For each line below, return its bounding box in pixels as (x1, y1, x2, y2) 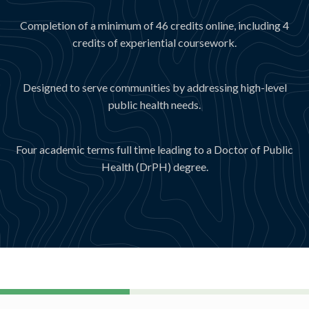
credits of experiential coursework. (72, 36, 237, 49)
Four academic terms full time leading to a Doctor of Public (16, 143, 293, 156)
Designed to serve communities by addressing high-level (22, 81, 287, 94)
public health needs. (108, 98, 201, 111)
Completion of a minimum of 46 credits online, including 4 (20, 19, 289, 32)
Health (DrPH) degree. (101, 160, 208, 173)
